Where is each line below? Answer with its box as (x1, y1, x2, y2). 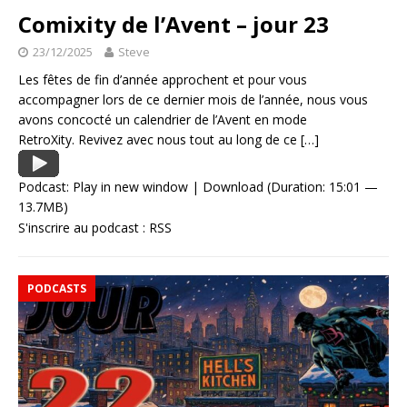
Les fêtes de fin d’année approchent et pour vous (18, 71, 307, 89)
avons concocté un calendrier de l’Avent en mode (18, 111, 307, 129)
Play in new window (73, 178, 188, 196)
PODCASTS (27, 281, 86, 297)
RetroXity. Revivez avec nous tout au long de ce (18, 131, 301, 149)
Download (203, 178, 263, 196)
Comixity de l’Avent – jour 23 (18, 9, 329, 40)
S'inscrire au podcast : (18, 219, 149, 237)
